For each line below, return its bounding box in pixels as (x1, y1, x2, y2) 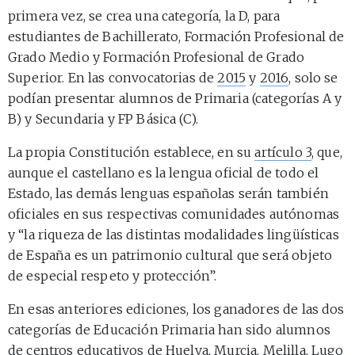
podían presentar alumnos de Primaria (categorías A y (8, 90, 342, 106)
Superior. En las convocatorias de (8, 69, 218, 86)
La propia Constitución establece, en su (8, 143, 255, 160)
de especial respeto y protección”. (8, 267, 217, 284)
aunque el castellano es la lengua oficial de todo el (8, 164, 319, 181)
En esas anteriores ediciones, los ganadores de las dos (8, 300, 345, 317)
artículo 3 (254, 143, 312, 160)
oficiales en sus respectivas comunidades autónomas (8, 205, 340, 222)
